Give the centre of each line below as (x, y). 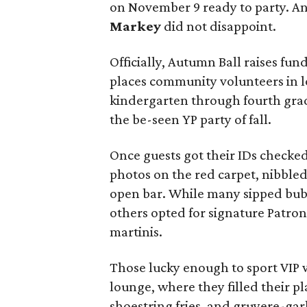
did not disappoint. (220, 26)
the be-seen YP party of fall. (191, 119)
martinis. (136, 232)
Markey (137, 26)
